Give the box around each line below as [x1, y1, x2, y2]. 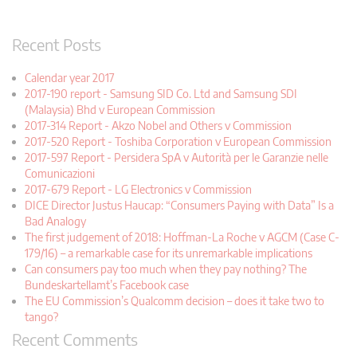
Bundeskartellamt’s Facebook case [25, 277, 189, 292]
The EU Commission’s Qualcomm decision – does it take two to [25, 293, 324, 308]
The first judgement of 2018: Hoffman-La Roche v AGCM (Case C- [25, 229, 339, 244]
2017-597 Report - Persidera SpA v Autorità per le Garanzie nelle [25, 150, 328, 164]
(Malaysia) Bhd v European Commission [25, 102, 215, 116]
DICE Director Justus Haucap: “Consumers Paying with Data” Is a [25, 198, 334, 212]
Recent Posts [12, 33, 101, 54]
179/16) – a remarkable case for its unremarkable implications [25, 245, 312, 260]
